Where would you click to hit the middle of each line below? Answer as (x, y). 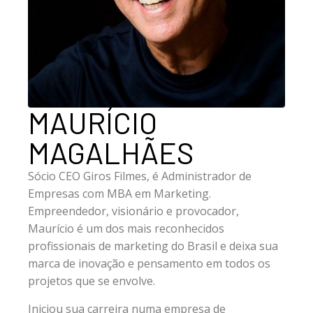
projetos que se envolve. (92, 281)
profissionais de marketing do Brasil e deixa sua (153, 246)
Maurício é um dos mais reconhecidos (126, 229)
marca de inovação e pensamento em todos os (149, 264)
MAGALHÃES (111, 153)
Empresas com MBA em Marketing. (119, 194)
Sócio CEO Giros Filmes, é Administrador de (140, 176)
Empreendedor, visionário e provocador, (133, 211)
